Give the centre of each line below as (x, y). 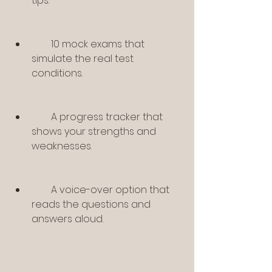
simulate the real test (83, 59)
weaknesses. (62, 146)
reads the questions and (91, 205)
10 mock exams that (41, 44)
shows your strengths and (94, 132)
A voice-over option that (41, 190)
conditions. (57, 73)
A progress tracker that (41, 117)
